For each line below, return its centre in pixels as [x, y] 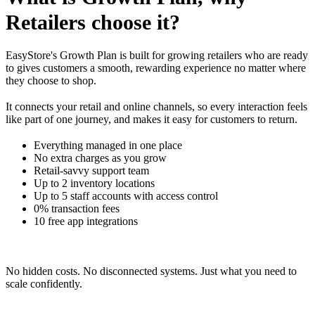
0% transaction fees [77, 209]
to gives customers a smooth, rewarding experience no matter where [156, 67]
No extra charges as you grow [100, 158]
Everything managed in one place [108, 146]
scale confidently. [44, 284]
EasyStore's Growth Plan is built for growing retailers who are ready [157, 55]
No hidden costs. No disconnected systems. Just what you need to [151, 271]
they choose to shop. [52, 80]
